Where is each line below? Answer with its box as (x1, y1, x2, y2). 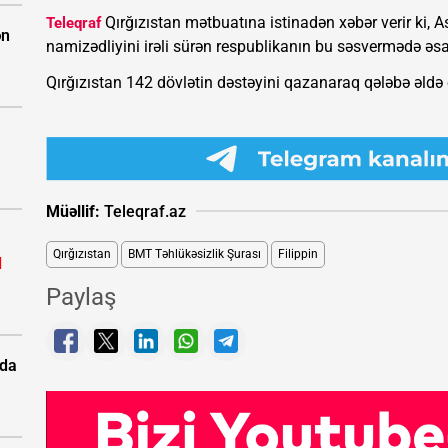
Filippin (278, 247, 318, 262)
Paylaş (46, 283, 116, 312)
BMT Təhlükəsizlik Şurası (128, 247, 261, 262)
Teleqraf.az (100, 201, 186, 221)
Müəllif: (46, 201, 100, 221)
